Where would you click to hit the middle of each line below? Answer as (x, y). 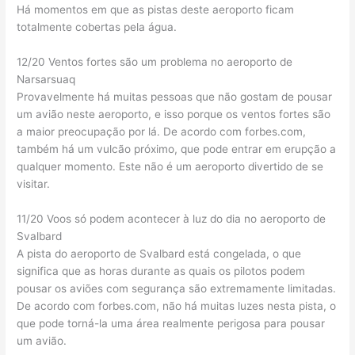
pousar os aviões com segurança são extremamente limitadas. (177, 289)
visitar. (34, 184)
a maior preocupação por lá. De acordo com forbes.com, (162, 132)
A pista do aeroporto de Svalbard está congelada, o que (159, 254)
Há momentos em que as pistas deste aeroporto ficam (156, 10)
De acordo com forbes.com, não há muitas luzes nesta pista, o (177, 306)
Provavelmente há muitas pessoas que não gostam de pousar (175, 97)
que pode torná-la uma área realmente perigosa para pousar (171, 324)
